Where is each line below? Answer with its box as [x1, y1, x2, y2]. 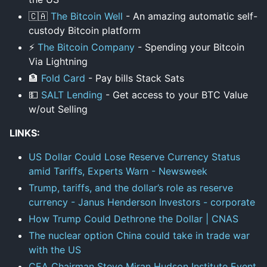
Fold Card [41, 72, 85, 84]
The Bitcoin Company [38, 41, 135, 53]
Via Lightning [29, 55, 88, 67]
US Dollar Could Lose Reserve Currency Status [29, 150, 240, 163]
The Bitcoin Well [51, 10, 123, 22]
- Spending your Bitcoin [135, 41, 244, 53]
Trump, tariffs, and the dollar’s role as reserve [29, 181, 233, 194]
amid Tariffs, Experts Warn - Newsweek [29, 164, 207, 177]
